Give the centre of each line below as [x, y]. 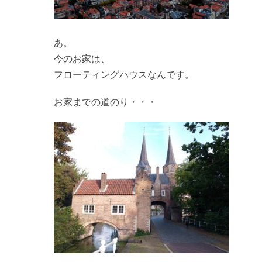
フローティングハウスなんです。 [124, 75]
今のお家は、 [82, 59]
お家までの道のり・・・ [105, 102]
